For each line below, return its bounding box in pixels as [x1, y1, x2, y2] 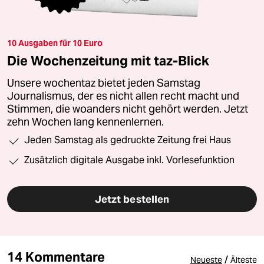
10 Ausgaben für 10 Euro [7, 38, 103, 49]
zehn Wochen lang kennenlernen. [7, 115, 164, 129]
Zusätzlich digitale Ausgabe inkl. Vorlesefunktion [24, 154, 235, 166]
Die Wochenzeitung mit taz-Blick [7, 52, 209, 70]
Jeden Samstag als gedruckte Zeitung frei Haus [24, 134, 231, 146]
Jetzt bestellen [94, 193, 170, 206]
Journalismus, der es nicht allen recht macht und [7, 90, 239, 103]
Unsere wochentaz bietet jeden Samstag [7, 77, 200, 90]
